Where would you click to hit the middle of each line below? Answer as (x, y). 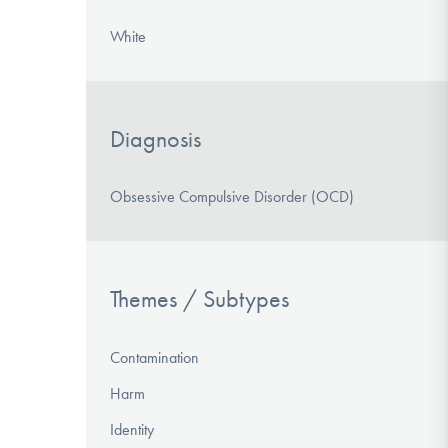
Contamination (154, 358)
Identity (132, 430)
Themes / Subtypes (199, 299)
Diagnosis (155, 138)
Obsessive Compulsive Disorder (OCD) (232, 197)
